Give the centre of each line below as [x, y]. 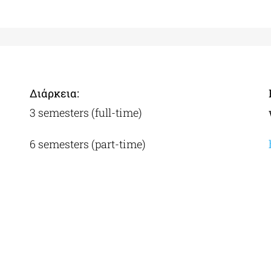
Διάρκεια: [55, 93]
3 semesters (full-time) [86, 113]
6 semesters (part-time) [88, 144]
